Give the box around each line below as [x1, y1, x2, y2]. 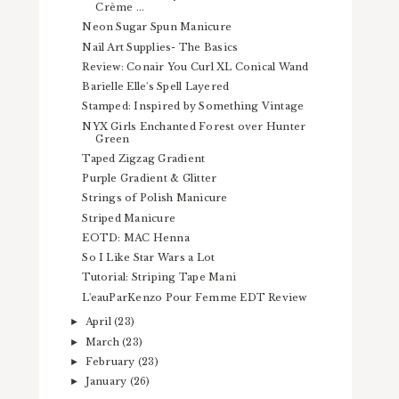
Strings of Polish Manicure [82, 191, 228, 205]
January [85, 375, 130, 388]
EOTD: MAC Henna [82, 231, 190, 244]
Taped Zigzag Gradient [82, 151, 206, 165]
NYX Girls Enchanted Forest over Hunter [82, 119, 306, 133]
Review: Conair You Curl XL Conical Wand [82, 60, 309, 73]
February [85, 354, 138, 368]
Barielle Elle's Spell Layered [82, 80, 230, 94]
